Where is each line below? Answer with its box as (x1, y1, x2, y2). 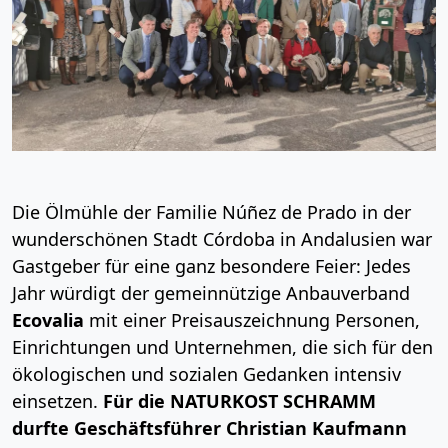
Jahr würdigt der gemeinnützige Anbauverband (12, 280, 410, 305)
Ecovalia (12, 307, 89, 332)
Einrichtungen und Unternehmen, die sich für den (12, 334, 433, 359)
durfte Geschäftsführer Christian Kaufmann (12, 415, 407, 440)
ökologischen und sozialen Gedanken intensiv (12, 361, 401, 386)
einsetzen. (12, 388, 103, 413)
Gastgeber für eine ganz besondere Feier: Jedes (12, 253, 411, 278)
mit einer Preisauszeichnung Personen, (89, 307, 420, 332)
